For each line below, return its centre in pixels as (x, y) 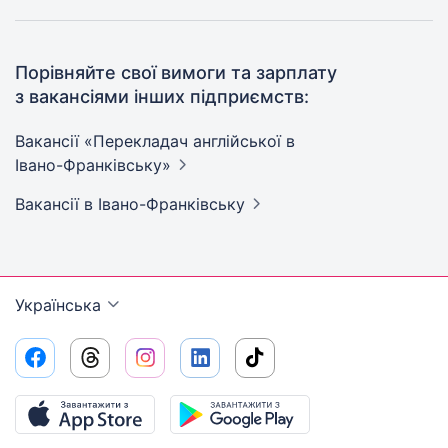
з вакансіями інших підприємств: (162, 96)
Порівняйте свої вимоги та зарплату (176, 72)
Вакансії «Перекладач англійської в (155, 140)
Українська (58, 305)
